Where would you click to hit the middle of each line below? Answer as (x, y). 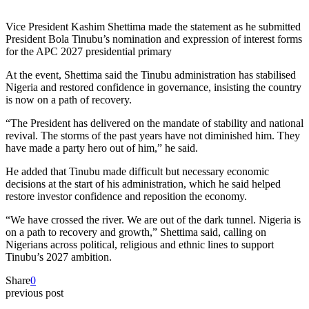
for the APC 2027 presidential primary (89, 51)
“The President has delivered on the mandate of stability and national (154, 123)
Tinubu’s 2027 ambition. (59, 257)
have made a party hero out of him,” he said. (102, 148)
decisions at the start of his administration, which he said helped (143, 183)
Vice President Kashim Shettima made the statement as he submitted (153, 26)
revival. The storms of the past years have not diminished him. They (153, 135)
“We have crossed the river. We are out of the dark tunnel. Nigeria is (153, 219)
